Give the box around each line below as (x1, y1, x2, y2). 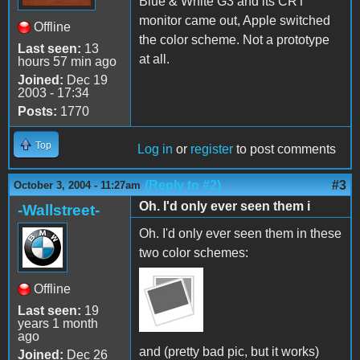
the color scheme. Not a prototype (139, 32, 329, 47)
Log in (137, 141, 173, 156)
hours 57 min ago (18, 54, 117, 68)
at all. (139, 51, 170, 66)
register (190, 141, 233, 156)
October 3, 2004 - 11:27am (14, 178, 141, 191)
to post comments (233, 141, 336, 156)
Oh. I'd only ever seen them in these (139, 226, 342, 240)
